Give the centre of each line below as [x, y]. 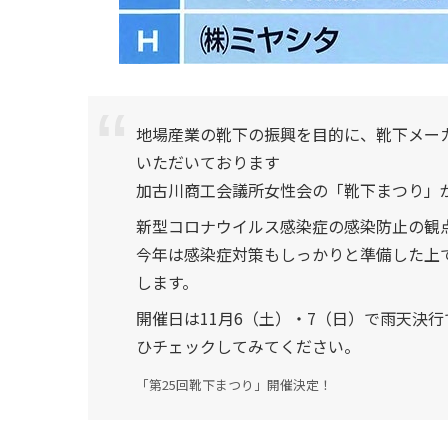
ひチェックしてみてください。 [248, 346]
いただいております [208, 162]
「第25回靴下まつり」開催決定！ [234, 384]
